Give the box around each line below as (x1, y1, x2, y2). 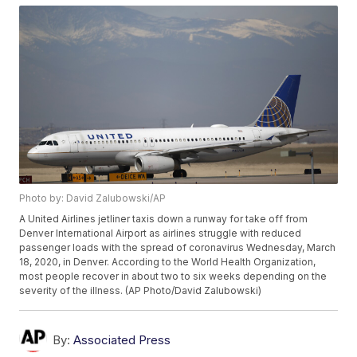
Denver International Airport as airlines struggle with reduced (19, 227, 302, 240)
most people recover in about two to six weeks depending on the (19, 270, 328, 283)
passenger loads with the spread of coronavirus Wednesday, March (19, 241, 336, 254)
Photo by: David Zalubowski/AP (19, 192, 167, 205)
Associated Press (73, 332, 171, 348)
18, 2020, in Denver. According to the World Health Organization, (19, 256, 316, 269)
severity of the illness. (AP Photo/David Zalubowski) (19, 284, 262, 297)
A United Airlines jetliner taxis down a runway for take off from (19, 213, 308, 226)
